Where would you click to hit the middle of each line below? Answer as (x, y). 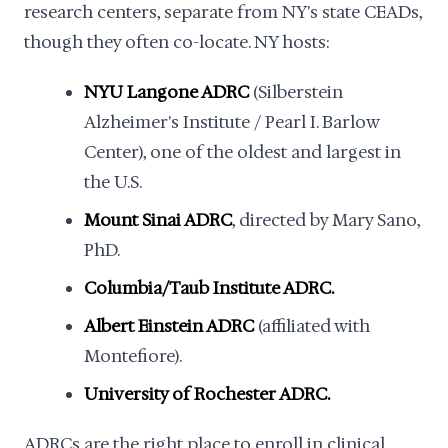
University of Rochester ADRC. (207, 394)
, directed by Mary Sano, (326, 220)
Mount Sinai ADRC (158, 220)
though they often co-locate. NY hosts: (177, 42)
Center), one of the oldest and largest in (242, 152)
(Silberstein (296, 92)
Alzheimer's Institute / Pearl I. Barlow (231, 122)
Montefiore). (133, 356)
